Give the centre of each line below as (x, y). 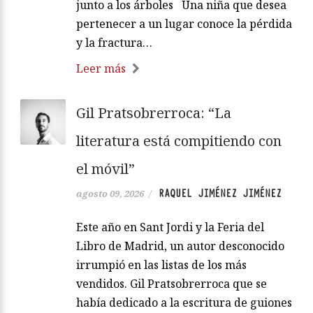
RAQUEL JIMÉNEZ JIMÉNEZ (220, 194)
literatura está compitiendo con (179, 141)
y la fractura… (114, 43)
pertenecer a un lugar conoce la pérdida (184, 24)
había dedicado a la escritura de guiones (184, 303)
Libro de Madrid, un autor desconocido (180, 246)
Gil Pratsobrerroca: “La (154, 113)
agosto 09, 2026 (110, 194)
